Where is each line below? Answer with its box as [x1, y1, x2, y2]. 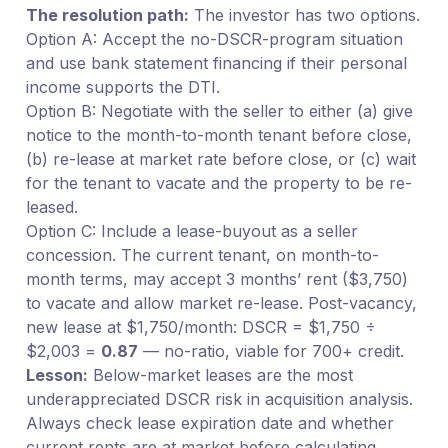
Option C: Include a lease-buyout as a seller [25, 220, 358, 241]
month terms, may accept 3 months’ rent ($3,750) [25, 268, 408, 289]
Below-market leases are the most [87, 364, 353, 385]
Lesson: [25, 364, 88, 385]
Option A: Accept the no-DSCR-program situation [25, 28, 403, 49]
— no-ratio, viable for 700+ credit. [137, 340, 404, 361]
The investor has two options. [188, 4, 420, 25]
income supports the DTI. [25, 76, 220, 97]
